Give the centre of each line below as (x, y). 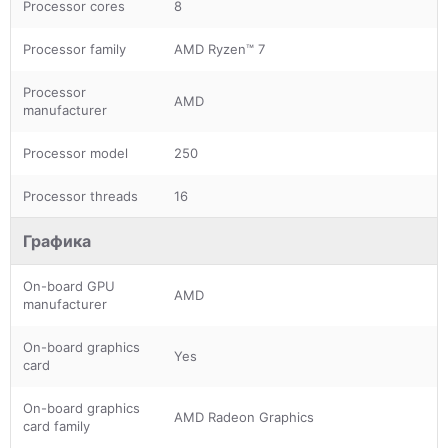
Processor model (75, 152)
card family (56, 425)
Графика (57, 240)
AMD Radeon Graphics (244, 416)
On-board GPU (69, 285)
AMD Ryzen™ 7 (219, 48)
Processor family (74, 48)
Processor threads (80, 195)
